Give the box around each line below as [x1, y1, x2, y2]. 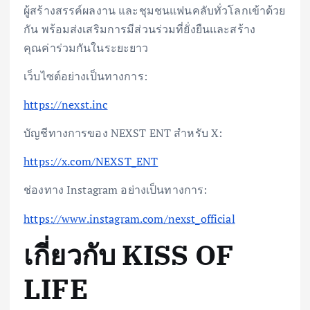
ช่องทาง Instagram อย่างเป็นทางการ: [24, 182, 208, 198]
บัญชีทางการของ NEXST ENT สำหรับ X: [24, 125, 223, 141]
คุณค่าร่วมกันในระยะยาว [24, 40, 149, 56]
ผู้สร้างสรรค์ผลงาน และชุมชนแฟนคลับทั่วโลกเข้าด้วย [24, 3, 286, 19]
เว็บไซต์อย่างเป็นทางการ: [24, 69, 147, 84]
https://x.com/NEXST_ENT [24, 154, 158, 170]
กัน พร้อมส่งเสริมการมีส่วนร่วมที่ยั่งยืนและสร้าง [24, 21, 256, 37]
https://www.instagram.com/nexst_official [24, 210, 235, 226]
